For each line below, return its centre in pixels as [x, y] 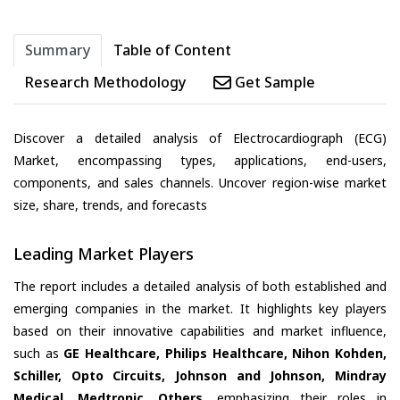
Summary [58, 50]
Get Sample [273, 83]
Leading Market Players [104, 254]
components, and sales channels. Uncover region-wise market [200, 183]
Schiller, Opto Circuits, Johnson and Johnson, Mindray [200, 375]
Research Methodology [105, 83]
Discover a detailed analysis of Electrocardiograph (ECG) [200, 138]
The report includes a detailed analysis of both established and [200, 286]
